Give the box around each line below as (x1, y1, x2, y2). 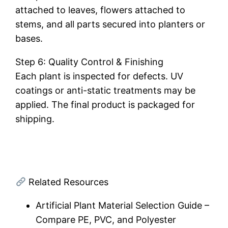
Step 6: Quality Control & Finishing (15, 56, 164, 67)
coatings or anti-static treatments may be (15, 85, 196, 96)
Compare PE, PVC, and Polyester (36, 214, 177, 225)
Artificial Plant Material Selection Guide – (36, 200, 210, 211)
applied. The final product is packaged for (15, 99, 195, 110)
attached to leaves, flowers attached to (15, 5, 186, 15)
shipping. (15, 113, 55, 124)
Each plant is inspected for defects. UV (15, 71, 184, 81)
